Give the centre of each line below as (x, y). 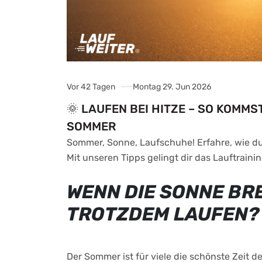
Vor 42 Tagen (91, 87)
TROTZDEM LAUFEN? (163, 214)
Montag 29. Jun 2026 (172, 87)
